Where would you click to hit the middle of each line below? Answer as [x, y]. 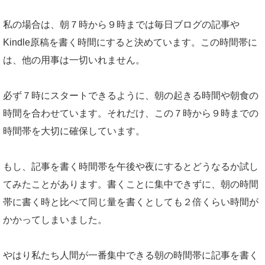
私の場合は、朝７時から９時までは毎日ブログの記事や [121, 25]
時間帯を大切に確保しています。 [74, 131]
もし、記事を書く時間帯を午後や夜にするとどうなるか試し [131, 167]
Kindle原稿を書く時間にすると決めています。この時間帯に [130, 42]
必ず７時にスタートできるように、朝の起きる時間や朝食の [131, 96]
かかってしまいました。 [55, 220]
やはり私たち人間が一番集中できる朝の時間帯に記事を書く [131, 255]
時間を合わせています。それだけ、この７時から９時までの [131, 113]
